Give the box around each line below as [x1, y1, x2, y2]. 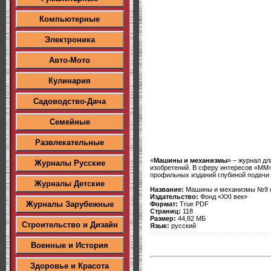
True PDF [178, 200, 209, 207]
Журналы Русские [34, 158, 105, 168]
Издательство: [150, 192, 198, 200]
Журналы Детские [34, 179, 105, 188]
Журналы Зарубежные [25, 200, 114, 209]
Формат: [150, 200, 178, 207]
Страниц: [150, 207, 181, 215]
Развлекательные [35, 138, 104, 147]
